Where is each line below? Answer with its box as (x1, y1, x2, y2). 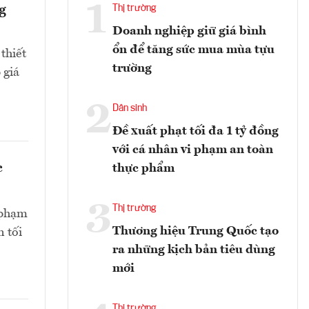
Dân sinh (112, 103, 147, 113)
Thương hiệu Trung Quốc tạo (112, 224, 279, 237)
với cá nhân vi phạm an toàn (112, 143, 273, 156)
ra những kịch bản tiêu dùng (112, 243, 275, 256)
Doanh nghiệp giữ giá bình (112, 24, 266, 37)
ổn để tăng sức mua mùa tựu (112, 43, 275, 56)
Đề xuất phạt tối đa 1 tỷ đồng (112, 124, 279, 137)
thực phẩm (112, 161, 175, 175)
